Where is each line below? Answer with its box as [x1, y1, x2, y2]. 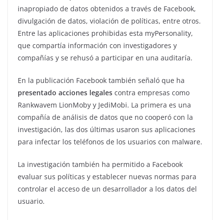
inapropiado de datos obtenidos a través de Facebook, [18, 4, 196, 14]
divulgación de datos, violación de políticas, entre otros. [18, 16, 201, 26]
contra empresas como [112, 88, 190, 98]
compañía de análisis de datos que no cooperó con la [18, 112, 193, 122]
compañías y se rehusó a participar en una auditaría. [18, 53, 192, 63]
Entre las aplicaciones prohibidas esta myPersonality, [18, 28, 193, 38]
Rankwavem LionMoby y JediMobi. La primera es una [18, 100, 191, 110]
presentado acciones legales [18, 88, 112, 98]
